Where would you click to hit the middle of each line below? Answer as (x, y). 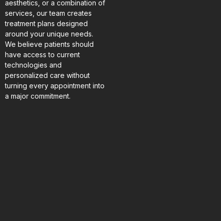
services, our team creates (48, 13)
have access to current (42, 55)
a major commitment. (38, 96)
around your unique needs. (49, 34)
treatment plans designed (46, 24)
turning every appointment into (55, 86)
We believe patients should (49, 44)
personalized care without (47, 75)
